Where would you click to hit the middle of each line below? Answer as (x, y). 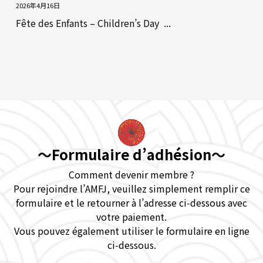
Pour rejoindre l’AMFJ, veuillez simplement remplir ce (131, 189)
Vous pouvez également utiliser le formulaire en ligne (131, 231)
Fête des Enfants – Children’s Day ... (94, 23)
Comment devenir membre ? (131, 175)
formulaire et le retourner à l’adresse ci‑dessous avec (131, 203)
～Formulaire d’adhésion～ (131, 154)
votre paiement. (131, 217)
